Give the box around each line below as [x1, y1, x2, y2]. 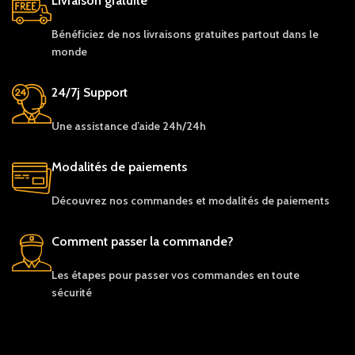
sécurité [52, 284, 95, 300]
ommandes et [136, 193, 209, 208]
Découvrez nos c [52, 193, 137, 208]
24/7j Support [52, 84, 128, 100]
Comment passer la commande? [52, 233, 235, 249]
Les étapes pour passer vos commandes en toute [52, 267, 300, 282]
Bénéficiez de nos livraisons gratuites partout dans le [52, 26, 319, 41]
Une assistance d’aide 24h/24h [52, 118, 207, 133]
